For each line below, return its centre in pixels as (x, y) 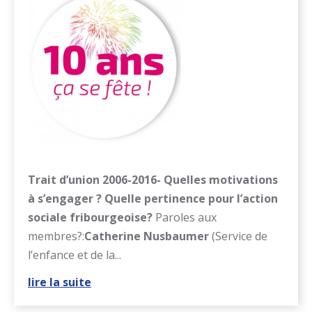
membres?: (56, 236)
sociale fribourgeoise (87, 217)
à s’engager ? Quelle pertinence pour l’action (153, 198)
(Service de (240, 236)
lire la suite (60, 282)
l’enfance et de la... (75, 255)
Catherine (114, 236)
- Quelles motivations (217, 179)
